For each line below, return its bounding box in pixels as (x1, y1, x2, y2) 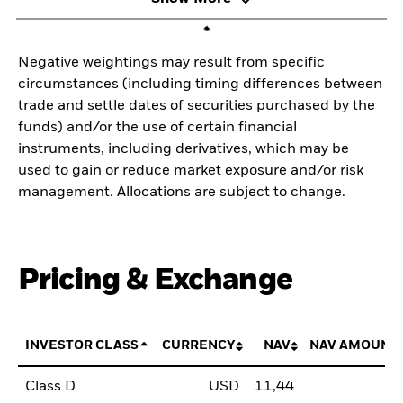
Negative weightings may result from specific (18, 56, 325, 71)
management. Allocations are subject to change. (18, 185, 345, 201)
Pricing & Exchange (18, 265, 292, 296)
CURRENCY (161, 339, 236, 352)
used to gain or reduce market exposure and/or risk (18, 164, 363, 179)
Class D (25, 379, 76, 394)
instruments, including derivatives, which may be (18, 142, 349, 157)
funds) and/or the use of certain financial (18, 121, 297, 136)
